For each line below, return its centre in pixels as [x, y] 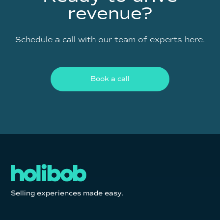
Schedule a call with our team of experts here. [110, 39]
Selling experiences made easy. [67, 193]
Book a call [110, 79]
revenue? [110, 14]
